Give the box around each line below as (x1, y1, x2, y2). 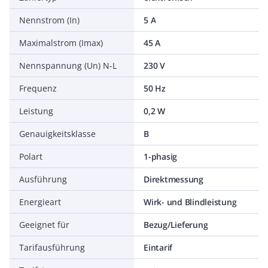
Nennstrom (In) (19, 14, 80, 26)
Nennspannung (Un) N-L (19, 60, 117, 71)
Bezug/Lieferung (144, 219, 208, 230)
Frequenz (19, 83, 57, 94)
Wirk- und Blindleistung (144, 196, 237, 208)
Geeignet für (19, 219, 69, 230)
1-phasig (144, 151, 177, 162)
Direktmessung (144, 173, 203, 185)
